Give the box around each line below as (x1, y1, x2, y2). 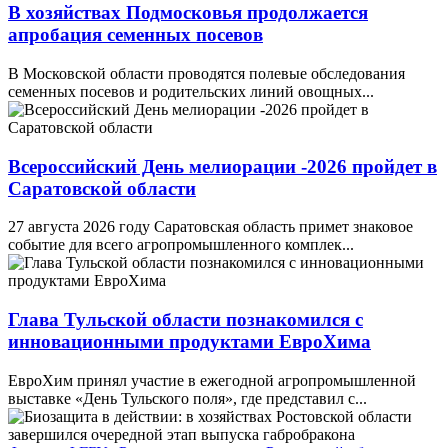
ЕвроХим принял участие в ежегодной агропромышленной (8, 371, 416, 389)
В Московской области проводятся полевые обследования (8, 65, 405, 83)
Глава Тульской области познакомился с (8, 309, 363, 331)
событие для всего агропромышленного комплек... (8, 236, 354, 254)
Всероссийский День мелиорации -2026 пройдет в (8, 155, 437, 177)
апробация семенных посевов (8, 24, 263, 46)
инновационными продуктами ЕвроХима (8, 331, 371, 353)
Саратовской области (8, 177, 196, 199)
